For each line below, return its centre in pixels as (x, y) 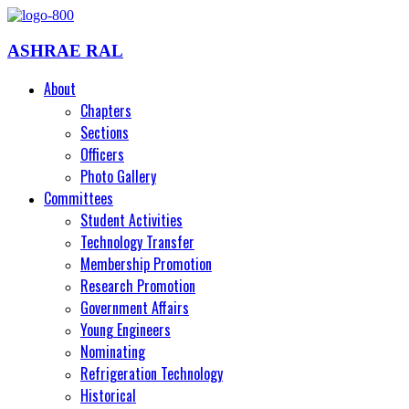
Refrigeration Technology (152, 374)
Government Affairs (135, 308)
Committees (79, 199)
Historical (108, 396)
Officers (102, 155)
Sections (105, 133)
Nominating (113, 352)
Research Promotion (138, 286)
